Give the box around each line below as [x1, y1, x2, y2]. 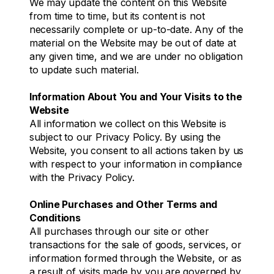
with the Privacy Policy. [29, 171, 135, 183]
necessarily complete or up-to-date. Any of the [29, 23, 243, 35]
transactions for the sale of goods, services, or [29, 238, 242, 251]
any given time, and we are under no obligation [29, 50, 243, 62]
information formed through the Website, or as [29, 251, 242, 264]
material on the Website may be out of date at [29, 36, 236, 49]
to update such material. [29, 63, 139, 76]
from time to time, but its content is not [29, 9, 205, 22]
